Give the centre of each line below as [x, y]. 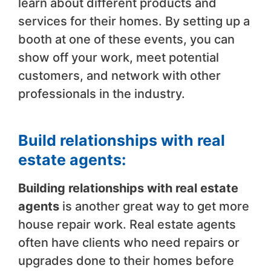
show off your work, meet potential [119, 57]
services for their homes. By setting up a [134, 21]
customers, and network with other [119, 75]
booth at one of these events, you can [126, 39]
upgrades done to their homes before [126, 260]
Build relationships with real [122, 140]
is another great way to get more [154, 206]
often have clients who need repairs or [129, 242]
